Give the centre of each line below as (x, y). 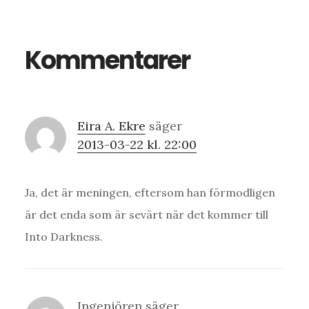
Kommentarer (107, 60)
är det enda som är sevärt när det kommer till (146, 214)
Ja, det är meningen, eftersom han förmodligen (150, 192)
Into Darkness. (63, 236)
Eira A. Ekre (111, 126)
